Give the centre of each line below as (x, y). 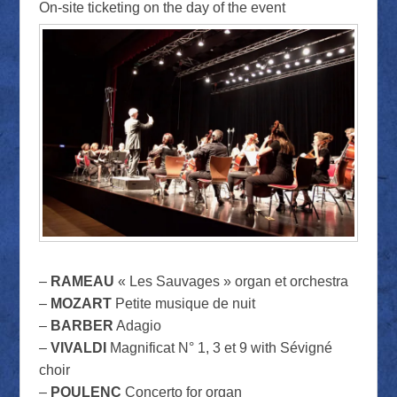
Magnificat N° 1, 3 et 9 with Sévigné (219, 348)
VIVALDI (78, 348)
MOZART (81, 304)
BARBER (82, 326)
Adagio (137, 326)
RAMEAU (82, 282)
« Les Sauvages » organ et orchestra (231, 282)
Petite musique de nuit (183, 304)
